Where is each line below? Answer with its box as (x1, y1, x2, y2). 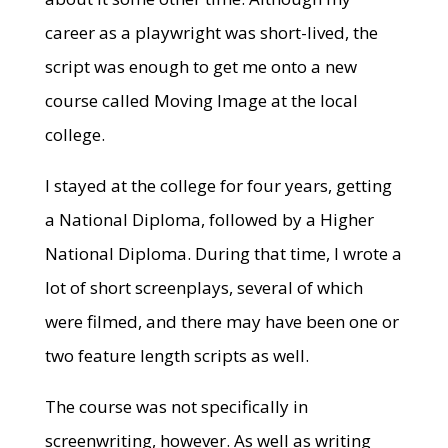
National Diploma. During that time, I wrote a (44, 242, 402, 265)
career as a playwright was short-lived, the (44, 21, 378, 44)
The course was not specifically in (44, 395, 308, 418)
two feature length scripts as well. (44, 344, 309, 367)
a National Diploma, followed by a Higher (44, 208, 374, 231)
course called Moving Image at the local (44, 89, 358, 112)
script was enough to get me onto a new (44, 55, 357, 78)
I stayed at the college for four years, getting (44, 174, 392, 197)
